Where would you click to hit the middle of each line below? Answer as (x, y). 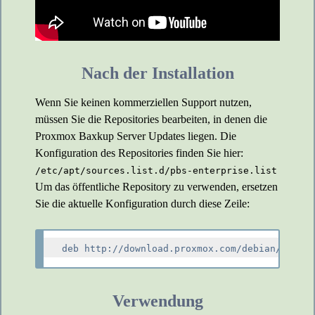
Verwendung (157, 301)
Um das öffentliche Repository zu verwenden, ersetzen (156, 186)
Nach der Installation (157, 73)
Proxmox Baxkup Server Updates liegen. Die (136, 136)
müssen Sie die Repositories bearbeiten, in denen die (151, 119)
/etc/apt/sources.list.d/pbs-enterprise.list (156, 170)
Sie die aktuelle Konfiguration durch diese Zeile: (142, 203)
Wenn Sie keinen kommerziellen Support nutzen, (143, 102)
